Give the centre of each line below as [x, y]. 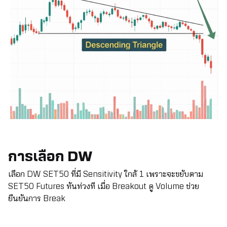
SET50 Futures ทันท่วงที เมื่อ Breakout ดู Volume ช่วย [104, 187]
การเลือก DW [52, 156]
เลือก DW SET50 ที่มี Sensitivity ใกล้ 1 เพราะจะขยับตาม [106, 175]
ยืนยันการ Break [38, 199]
